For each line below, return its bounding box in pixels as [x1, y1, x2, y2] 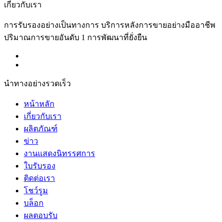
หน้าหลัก [24, 100, 55, 109]
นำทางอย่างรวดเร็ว [4, 79, 71, 88]
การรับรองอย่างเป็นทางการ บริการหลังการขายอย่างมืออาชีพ [4, 21, 216, 30]
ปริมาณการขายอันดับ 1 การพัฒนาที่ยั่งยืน [4, 33, 147, 42]
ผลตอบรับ [24, 211, 57, 220]
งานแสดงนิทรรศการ [24, 149, 95, 158]
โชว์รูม [24, 186, 48, 195]
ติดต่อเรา [24, 174, 55, 183]
